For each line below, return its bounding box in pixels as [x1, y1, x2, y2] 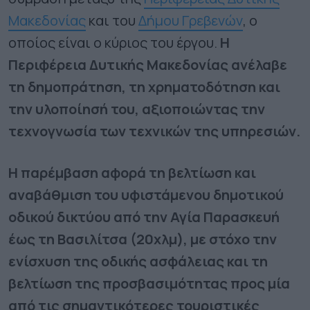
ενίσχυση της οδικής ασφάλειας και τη [8, 251, 268, 271]
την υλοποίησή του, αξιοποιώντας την [8, 99, 265, 118]
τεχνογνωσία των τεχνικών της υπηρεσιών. [8, 121, 300, 140]
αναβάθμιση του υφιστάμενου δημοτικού [8, 185, 284, 204]
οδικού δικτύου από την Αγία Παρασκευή [8, 207, 280, 226]
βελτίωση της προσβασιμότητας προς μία [8, 273, 290, 293]
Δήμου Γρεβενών [138, 10, 243, 30]
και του [86, 10, 138, 30]
